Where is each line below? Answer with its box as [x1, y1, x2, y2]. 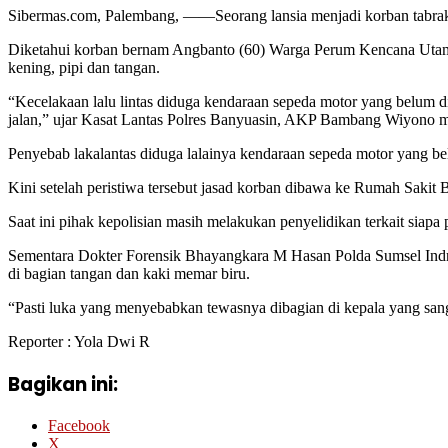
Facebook [48, 417, 110, 435]
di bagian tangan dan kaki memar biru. [8, 264, 250, 282]
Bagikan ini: [8, 370, 118, 398]
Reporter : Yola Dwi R [8, 332, 150, 350]
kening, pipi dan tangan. [8, 58, 160, 76]
